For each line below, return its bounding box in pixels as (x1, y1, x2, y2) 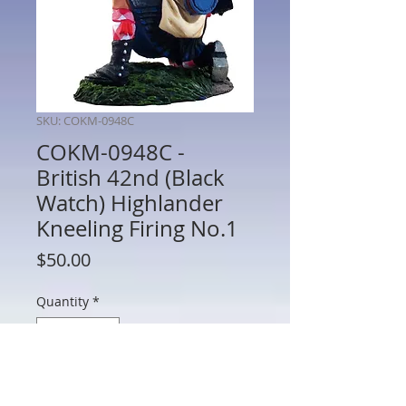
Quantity (36, 292, 89, 310)
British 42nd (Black (36, 162, 225, 192)
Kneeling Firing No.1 (36, 213, 238, 243)
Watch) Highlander (36, 188, 223, 217)
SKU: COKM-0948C (36, 111, 134, 129)
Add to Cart (106, 380, 184, 401)
